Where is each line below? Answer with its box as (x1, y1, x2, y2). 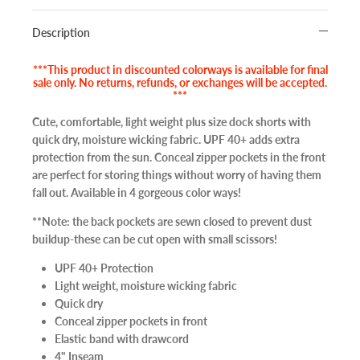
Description (32, 26, 90, 40)
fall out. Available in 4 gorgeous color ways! (32, 186, 241, 200)
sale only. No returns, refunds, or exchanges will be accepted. (33, 76, 327, 90)
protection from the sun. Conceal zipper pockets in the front (32, 150, 325, 165)
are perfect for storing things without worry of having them (32, 168, 321, 182)
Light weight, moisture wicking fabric (55, 279, 237, 293)
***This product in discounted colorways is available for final (32, 63, 328, 77)
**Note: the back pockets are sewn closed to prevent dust (32, 215, 312, 229)
